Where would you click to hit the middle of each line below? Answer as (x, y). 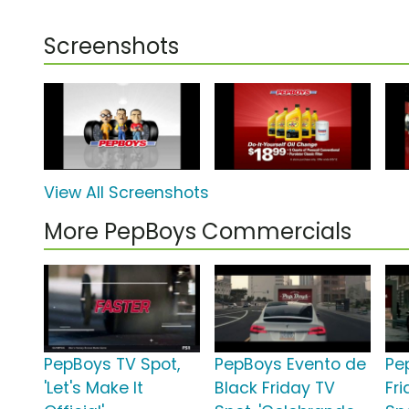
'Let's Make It (94, 388)
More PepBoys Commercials (198, 232)
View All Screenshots (126, 193)
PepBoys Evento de (291, 365)
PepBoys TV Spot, (112, 365)
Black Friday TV (275, 388)
